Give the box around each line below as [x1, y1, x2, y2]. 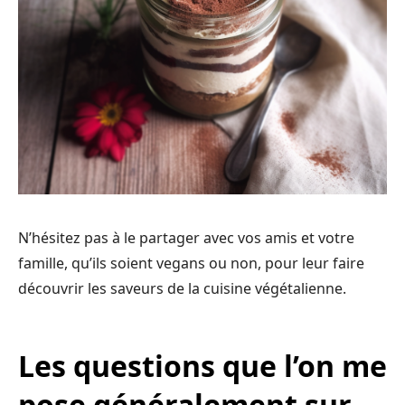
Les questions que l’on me [18, 345, 387, 385]
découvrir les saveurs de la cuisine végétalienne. [18, 278, 346, 298]
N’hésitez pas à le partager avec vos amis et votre [18, 227, 354, 248]
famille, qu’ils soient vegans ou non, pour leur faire [18, 252, 364, 273]
